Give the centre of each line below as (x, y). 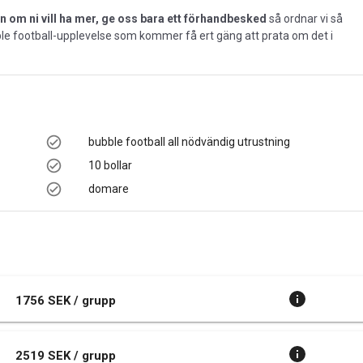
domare (109, 189)
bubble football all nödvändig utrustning (189, 142)
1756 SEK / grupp (66, 300)
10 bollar (110, 165)
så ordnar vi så (305, 19)
